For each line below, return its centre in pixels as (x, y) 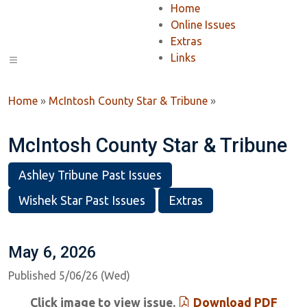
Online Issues (203, 25)
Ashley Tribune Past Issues (90, 175)
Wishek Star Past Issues (82, 200)
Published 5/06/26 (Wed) (69, 275)
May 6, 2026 (52, 252)
